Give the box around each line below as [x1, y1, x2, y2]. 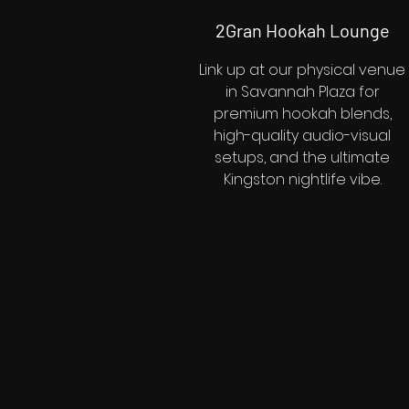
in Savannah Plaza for [225, 81, 380, 102]
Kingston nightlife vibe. [223, 169, 382, 190]
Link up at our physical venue [199, 59, 405, 80]
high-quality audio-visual [214, 125, 391, 146]
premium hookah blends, [213, 103, 392, 124]
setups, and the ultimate [215, 147, 390, 168]
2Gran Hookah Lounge [215, 19, 390, 41]
